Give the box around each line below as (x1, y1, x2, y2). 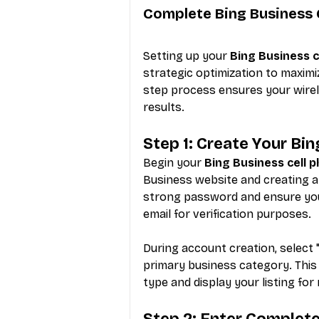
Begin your (143, 155, 204, 169)
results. (143, 100, 184, 114)
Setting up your (143, 48, 230, 63)
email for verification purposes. (143, 206, 311, 221)
